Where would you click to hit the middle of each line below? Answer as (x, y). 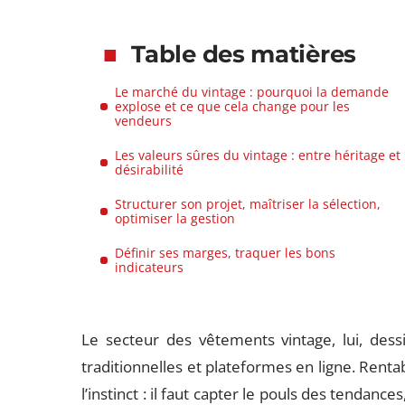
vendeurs (144, 121)
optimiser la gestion (175, 218)
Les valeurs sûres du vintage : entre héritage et (258, 155)
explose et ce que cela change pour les (233, 106)
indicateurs (150, 267)
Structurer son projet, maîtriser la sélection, (248, 204)
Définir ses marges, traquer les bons (226, 253)
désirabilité (150, 170)
